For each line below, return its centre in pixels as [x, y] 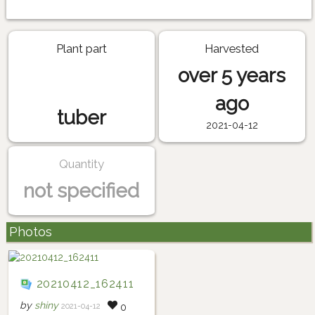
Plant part [81, 49]
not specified [82, 191]
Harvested [232, 49]
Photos [30, 232]
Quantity [81, 163]
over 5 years [232, 76]
